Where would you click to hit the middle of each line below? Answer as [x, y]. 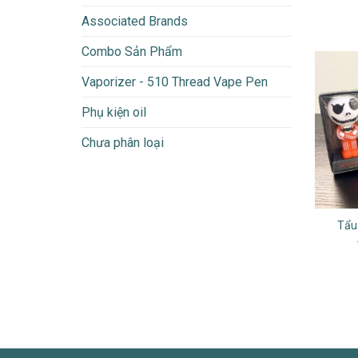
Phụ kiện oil [114, 112]
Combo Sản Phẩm [132, 51]
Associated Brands [135, 21]
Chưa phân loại [123, 142]
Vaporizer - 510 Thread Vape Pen [175, 82]
